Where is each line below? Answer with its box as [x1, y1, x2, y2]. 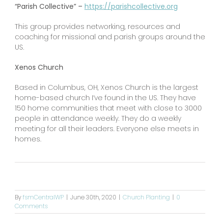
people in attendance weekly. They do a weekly [15, 113, 181, 123]
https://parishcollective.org [84, 1, 178, 11]
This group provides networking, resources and [15, 21, 180, 31]
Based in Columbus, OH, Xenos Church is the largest [15, 82, 198, 92]
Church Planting [123, 192, 170, 201]
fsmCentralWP [23, 192, 64, 201]
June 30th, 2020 [70, 192, 116, 201]
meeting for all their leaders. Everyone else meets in [15, 123, 199, 134]
